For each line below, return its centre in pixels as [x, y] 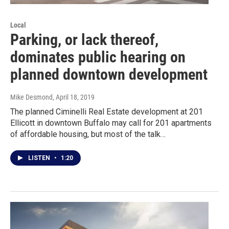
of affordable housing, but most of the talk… [88, 134]
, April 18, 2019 [74, 97]
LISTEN [40, 158]
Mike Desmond [31, 97]
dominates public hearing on [98, 57]
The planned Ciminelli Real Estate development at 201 [107, 111]
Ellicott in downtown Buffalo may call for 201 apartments [111, 123]
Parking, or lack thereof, [84, 39]
